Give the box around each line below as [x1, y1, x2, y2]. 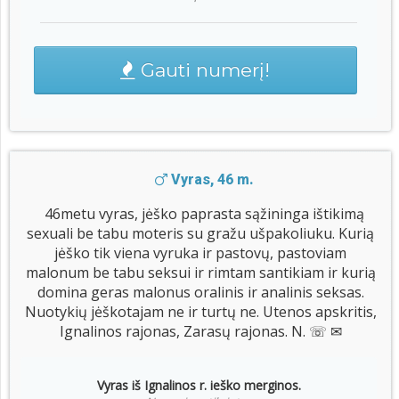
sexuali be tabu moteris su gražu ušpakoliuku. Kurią [27, 224, 374, 244]
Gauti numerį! [135, 59, 271, 82]
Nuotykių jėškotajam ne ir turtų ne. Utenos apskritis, [24, 302, 377, 322]
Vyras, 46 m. [167, 171, 254, 189]
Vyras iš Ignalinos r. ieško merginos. [96, 377, 301, 395]
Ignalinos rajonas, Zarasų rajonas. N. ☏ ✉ [59, 322, 342, 342]
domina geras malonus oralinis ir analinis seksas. [37, 282, 364, 303]
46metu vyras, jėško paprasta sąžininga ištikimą [44, 204, 364, 224]
